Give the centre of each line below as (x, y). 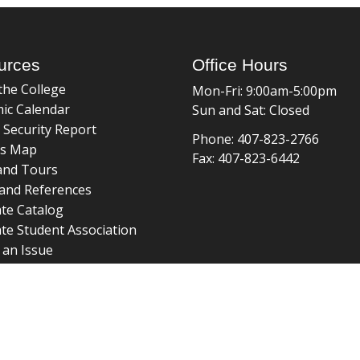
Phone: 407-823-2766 (256, 139)
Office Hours (240, 65)
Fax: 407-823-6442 (246, 158)
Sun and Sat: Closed (251, 110)
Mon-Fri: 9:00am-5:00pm (264, 91)
